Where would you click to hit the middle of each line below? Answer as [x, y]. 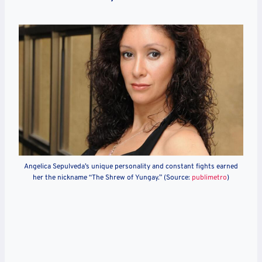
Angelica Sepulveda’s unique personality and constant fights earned [131, 166]
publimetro [209, 177]
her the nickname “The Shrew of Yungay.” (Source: [112, 177]
